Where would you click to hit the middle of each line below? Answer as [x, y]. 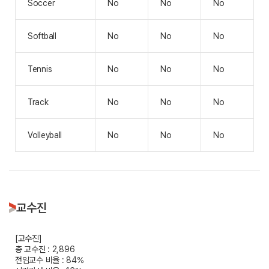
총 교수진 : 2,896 [45, 249]
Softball [42, 36]
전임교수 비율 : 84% [50, 260]
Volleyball [45, 135]
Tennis [40, 69]
